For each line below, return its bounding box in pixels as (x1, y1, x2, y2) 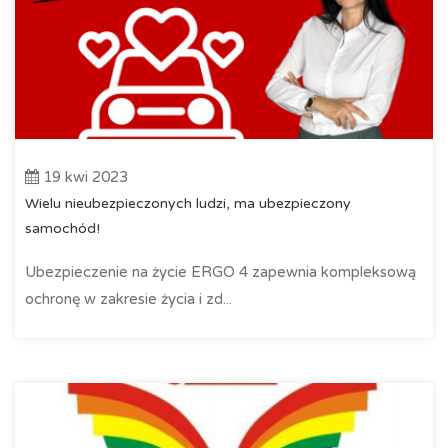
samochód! (25, 219, 100, 237)
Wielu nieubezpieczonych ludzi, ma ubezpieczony (25, 194, 351, 212)
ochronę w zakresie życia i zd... (25, 289, 232, 308)
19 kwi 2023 (39, 167, 128, 186)
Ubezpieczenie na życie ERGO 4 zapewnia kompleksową (25, 262, 416, 281)
